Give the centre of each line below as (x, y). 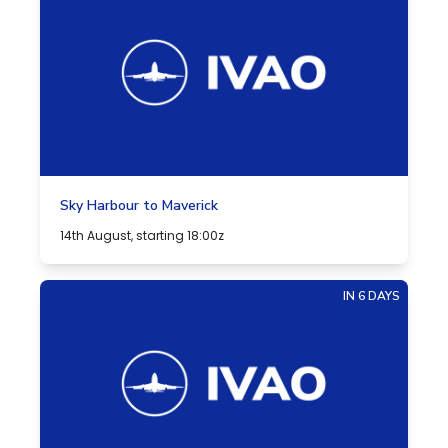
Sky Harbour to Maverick (139, 205)
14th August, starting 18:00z (142, 235)
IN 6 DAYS (371, 296)
